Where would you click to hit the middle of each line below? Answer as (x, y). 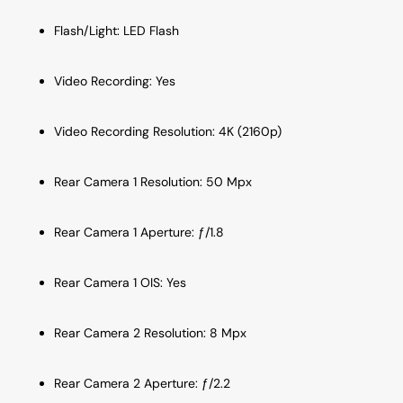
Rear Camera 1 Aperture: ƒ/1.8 (139, 232)
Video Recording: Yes (115, 81)
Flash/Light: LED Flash (116, 30)
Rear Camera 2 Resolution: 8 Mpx (150, 332)
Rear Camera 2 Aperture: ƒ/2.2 (142, 383)
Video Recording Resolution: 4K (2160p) (168, 131)
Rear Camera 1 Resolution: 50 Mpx (153, 181)
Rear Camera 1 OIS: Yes (120, 282)
